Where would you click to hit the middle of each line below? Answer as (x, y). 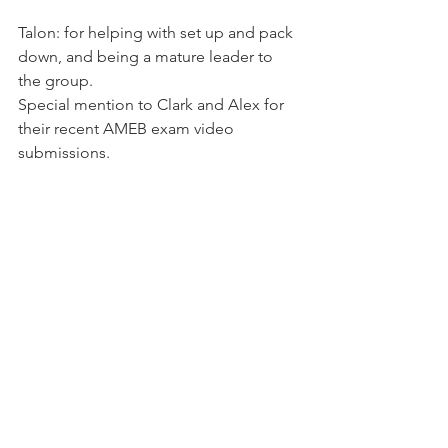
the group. (55, 80)
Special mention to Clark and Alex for (153, 104)
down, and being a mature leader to (147, 56)
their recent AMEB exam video (128, 128)
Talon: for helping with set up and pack (157, 32)
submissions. (64, 152)
